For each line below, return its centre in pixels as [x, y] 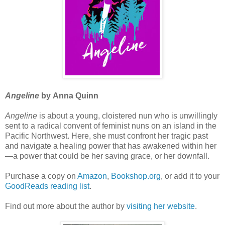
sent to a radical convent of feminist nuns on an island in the [111, 126]
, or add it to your [190, 176]
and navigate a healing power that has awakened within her [111, 146]
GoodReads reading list [47, 186]
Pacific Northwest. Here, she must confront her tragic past [106, 136]
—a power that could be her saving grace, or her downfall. [107, 156]
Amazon [92, 176]
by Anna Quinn [70, 96]
